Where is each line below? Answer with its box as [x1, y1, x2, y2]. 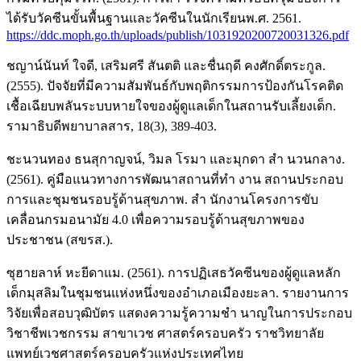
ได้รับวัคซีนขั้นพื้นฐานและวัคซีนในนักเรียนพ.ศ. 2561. [6, 10, 301, 25]
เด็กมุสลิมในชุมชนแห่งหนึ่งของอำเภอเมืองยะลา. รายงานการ [6, 285, 349, 300]
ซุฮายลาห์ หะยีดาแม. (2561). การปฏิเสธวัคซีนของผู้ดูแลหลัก [6, 265, 341, 280]
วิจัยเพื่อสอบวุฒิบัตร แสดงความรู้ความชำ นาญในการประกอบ [6, 305, 352, 320]
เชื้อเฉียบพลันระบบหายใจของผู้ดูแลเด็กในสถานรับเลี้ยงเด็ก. [6, 98, 336, 113]
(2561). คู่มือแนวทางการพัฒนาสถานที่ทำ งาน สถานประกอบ [6, 172, 343, 186]
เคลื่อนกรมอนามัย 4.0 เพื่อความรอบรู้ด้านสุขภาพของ [6, 212, 305, 226]
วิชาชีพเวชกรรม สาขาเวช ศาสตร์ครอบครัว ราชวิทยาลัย [6, 326, 324, 340]
